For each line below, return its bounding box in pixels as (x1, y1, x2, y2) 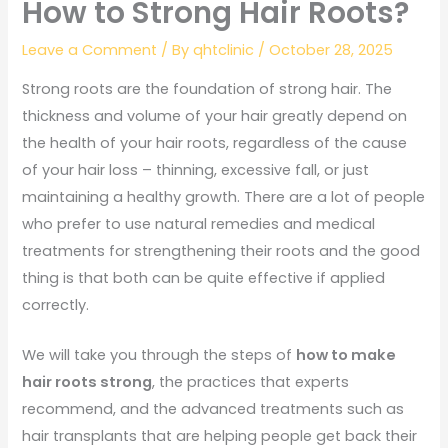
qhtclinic (193, 40, 259, 61)
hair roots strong (22, 372, 153, 393)
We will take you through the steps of (22, 345, 297, 366)
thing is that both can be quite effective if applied (22, 267, 386, 288)
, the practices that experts (152, 372, 350, 393)
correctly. (22, 294, 90, 315)
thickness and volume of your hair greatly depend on (22, 105, 408, 126)
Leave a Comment (22, 40, 158, 61)
